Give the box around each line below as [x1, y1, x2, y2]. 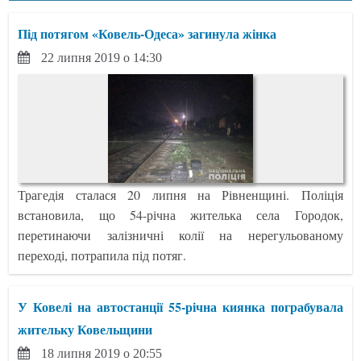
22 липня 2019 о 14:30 [41, 50, 163, 64]
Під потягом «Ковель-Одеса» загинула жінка [18, 23, 277, 43]
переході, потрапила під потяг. [18, 246, 187, 263]
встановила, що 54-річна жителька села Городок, [18, 205, 343, 223]
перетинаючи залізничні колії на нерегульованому [18, 226, 343, 243]
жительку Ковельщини [18, 319, 153, 338]
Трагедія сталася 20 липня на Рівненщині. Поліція [18, 185, 343, 203]
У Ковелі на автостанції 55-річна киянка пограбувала [18, 297, 343, 316]
